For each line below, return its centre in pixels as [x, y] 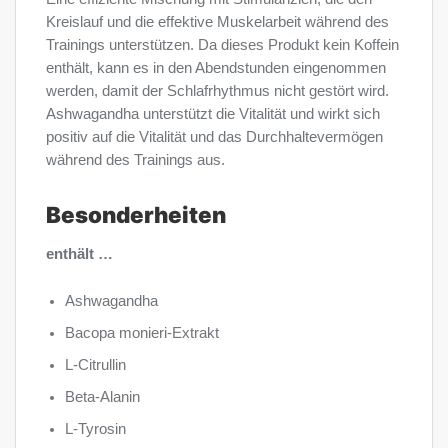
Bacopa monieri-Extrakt [142, 333]
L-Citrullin [96, 365]
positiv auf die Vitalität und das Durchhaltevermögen [214, 137]
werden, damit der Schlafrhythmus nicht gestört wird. [217, 91]
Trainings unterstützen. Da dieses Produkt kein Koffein [222, 45]
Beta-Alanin [103, 397]
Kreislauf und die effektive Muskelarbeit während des [217, 22]
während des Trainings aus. [135, 160]
